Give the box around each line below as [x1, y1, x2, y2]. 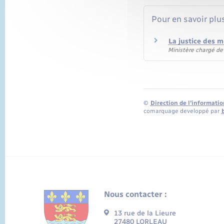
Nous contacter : [104, 189, 167, 199]
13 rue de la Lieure [113, 209, 176, 218]
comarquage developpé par [143, 107, 221, 114]
